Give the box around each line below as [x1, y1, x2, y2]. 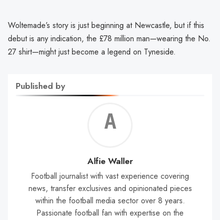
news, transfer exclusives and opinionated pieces [28, 183, 192, 194]
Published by [16, 79, 65, 92]
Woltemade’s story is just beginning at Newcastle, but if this [8, 19, 204, 31]
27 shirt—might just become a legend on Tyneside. [8, 46, 176, 57]
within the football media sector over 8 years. [35, 195, 185, 207]
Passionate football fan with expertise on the [36, 207, 184, 219]
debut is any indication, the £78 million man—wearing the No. [8, 32, 211, 44]
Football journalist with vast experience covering [31, 170, 189, 182]
